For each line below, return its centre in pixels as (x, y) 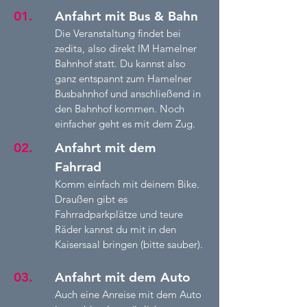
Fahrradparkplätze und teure (119, 214)
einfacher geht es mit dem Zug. (126, 124)
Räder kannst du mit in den (115, 229)
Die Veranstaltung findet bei (118, 33)
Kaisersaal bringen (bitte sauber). (129, 244)
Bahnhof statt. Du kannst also (120, 63)
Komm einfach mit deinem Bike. (127, 184)
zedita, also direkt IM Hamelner (126, 48)
